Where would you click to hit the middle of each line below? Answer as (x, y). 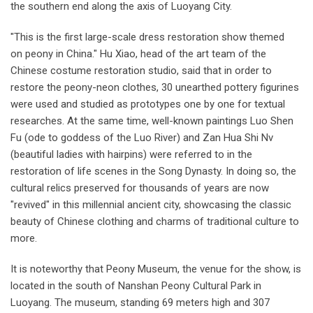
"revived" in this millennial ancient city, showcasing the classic (151, 204)
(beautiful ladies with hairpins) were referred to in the (131, 154)
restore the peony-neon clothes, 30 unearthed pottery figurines (155, 87)
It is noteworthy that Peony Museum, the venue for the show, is (156, 269)
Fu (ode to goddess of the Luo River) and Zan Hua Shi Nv (142, 137)
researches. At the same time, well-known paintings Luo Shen (152, 121)
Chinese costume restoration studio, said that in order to (141, 70)
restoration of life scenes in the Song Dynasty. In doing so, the (153, 171)
